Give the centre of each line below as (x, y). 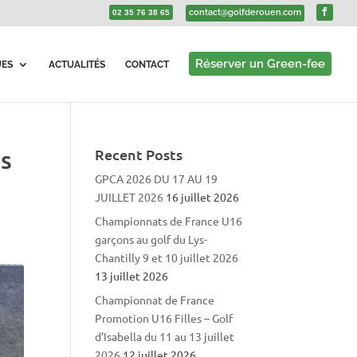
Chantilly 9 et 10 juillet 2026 (167, 257)
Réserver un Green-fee (260, 64)
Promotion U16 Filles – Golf (164, 318)
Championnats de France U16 (169, 221)
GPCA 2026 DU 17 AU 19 (157, 178)
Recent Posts (139, 154)
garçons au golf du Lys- (151, 239)
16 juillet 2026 (203, 197)
